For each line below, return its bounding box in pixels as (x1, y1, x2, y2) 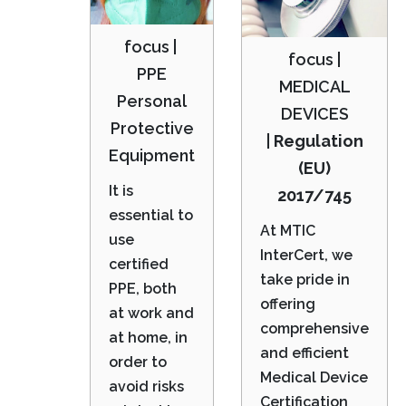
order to (109, 353, 167, 372)
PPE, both (109, 280, 177, 298)
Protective (110, 119, 194, 139)
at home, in (109, 329, 188, 347)
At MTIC (260, 221, 315, 239)
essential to (109, 207, 193, 225)
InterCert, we (260, 246, 353, 264)
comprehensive (260, 319, 369, 337)
